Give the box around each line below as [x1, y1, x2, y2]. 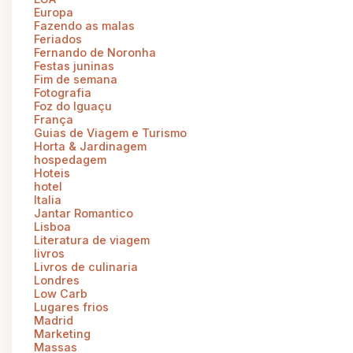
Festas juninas [34, 58, 114, 72]
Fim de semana [34, 72, 117, 86]
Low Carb [34, 286, 87, 300]
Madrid [34, 313, 73, 327]
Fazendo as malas [34, 18, 135, 32]
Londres [34, 273, 80, 287]
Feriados [34, 32, 82, 46]
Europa [34, 5, 73, 19]
